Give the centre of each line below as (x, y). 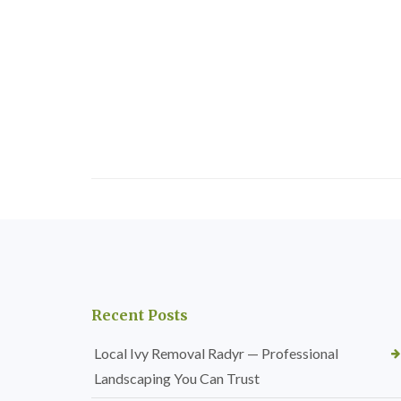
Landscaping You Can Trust (177, 378)
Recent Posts (140, 315)
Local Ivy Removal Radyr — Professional (216, 353)
